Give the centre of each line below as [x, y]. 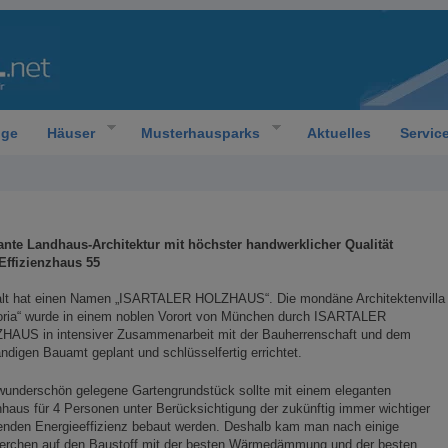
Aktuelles [338, 132]
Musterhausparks [200, 132]
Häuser [70, 132]
